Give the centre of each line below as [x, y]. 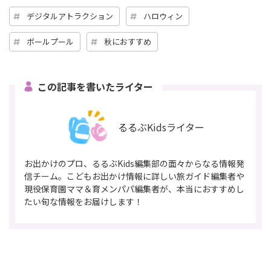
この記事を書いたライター [95, 86]
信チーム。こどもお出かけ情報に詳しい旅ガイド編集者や [134, 176]
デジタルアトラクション [70, 16]
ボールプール [50, 41]
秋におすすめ [128, 41]
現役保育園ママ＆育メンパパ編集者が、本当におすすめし [134, 188]
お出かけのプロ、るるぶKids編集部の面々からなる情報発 [134, 163]
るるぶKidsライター [161, 127]
